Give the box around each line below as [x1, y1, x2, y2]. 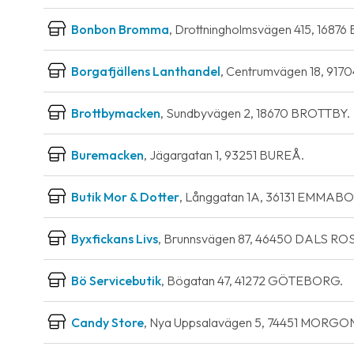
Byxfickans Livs [71, 231, 158, 247]
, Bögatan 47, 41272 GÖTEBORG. [161, 273, 343, 288]
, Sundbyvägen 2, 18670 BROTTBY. [160, 105, 350, 121]
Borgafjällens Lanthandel [71, 63, 220, 79]
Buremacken [71, 147, 144, 163]
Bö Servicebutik [71, 273, 161, 288]
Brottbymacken [71, 105, 160, 121]
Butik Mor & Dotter [71, 189, 179, 205]
